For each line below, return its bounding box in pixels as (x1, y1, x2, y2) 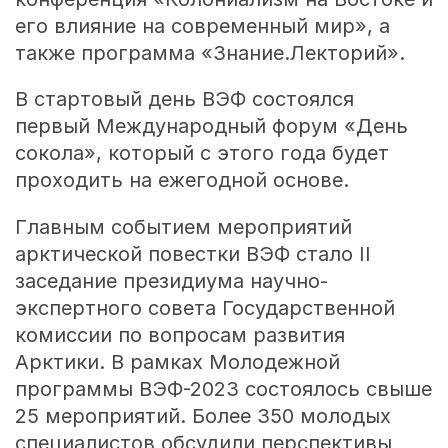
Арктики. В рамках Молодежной (14, 350, 340, 375)
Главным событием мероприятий (14, 215, 352, 240)
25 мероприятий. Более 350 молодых (14, 404, 391, 429)
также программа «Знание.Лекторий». (14, 40, 405, 65)
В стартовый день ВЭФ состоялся (14, 87, 354, 112)
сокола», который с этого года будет (14, 141, 389, 166)
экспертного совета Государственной (14, 296, 395, 321)
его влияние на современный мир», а (14, 13, 390, 38)
